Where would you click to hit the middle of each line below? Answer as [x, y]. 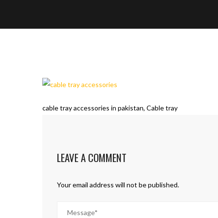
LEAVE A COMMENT [92, 158]
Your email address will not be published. [118, 185]
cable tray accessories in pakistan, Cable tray [110, 108]
